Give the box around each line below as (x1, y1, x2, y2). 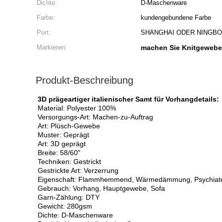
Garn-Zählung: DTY (38, 193, 100, 201)
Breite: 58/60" (38, 149, 80, 157)
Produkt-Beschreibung (36, 75, 133, 86)
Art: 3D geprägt (38, 140, 86, 148)
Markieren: (37, 44, 67, 51)
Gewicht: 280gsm (38, 202, 92, 210)
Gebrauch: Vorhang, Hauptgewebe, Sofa (38, 184, 165, 192)
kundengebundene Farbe (141, 14, 211, 21)
